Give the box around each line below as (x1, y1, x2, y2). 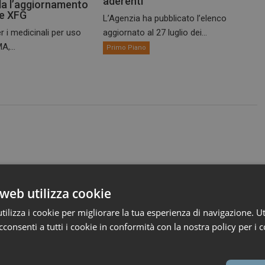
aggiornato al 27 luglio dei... (103, 27, 208, 38)
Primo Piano (106, 44, 147, 52)
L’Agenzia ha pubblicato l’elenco (103, 13, 227, 24)
